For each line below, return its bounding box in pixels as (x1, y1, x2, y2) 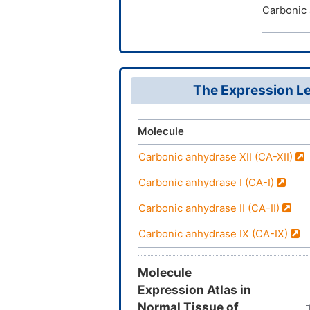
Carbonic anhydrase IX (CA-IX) (138, 227, 291, 240)
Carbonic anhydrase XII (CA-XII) (138, 150, 295, 163)
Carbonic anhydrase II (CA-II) (138, 201, 282, 215)
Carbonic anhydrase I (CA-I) (138, 176, 277, 189)
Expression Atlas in (138, 282, 251, 297)
